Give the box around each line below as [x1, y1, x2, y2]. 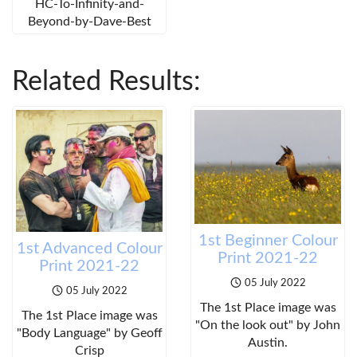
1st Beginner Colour [198, 233, 338, 249]
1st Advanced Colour [16, 241, 163, 257]
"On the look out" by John [195, 319, 340, 332]
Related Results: [12, 69, 201, 96]
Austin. [248, 336, 288, 350]
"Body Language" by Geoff [16, 327, 163, 340]
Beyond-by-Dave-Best [27, 15, 151, 29]
